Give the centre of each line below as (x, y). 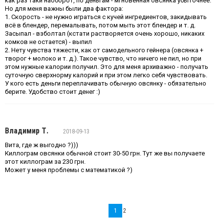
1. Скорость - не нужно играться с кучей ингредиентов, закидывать (106, 17)
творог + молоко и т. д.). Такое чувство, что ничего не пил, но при (103, 58)
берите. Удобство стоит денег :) (53, 92)
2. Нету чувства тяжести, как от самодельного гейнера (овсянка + (104, 50)
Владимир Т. (27, 131)
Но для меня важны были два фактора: (64, 9)
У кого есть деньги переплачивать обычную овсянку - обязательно (106, 83)
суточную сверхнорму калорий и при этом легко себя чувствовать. (106, 75)
